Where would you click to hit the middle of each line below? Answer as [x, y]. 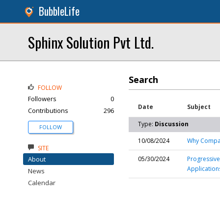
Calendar [42, 183]
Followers [42, 99]
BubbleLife [59, 11]
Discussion [172, 124]
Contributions [48, 110]
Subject [199, 107]
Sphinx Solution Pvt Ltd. [91, 42]
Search [143, 80]
